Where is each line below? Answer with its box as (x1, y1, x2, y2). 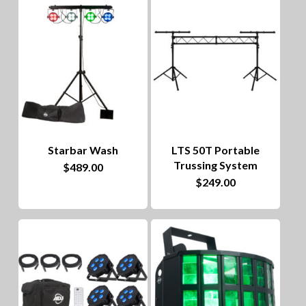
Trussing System (173, 158, 258, 172)
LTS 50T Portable (171, 143, 260, 157)
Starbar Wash (47, 143, 118, 157)
